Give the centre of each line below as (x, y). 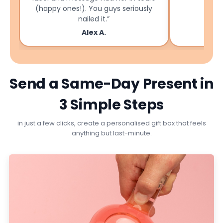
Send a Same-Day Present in (111, 84)
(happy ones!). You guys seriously (94, 8)
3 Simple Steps (111, 105)
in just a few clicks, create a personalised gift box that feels (111, 123)
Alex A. (94, 32)
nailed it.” (94, 19)
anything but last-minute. (111, 133)
